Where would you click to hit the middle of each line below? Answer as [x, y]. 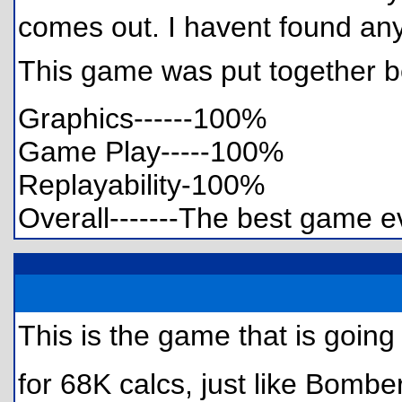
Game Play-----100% [151, 152]
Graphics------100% [142, 118]
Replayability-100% [141, 185]
